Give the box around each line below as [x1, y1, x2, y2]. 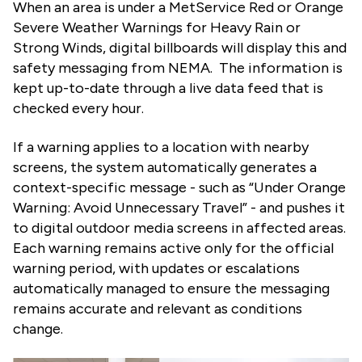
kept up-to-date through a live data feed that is [13, 78, 323, 97]
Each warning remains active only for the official [13, 238, 334, 257]
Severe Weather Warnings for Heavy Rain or [13, 18, 301, 36]
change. [13, 319, 63, 338]
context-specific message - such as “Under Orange [13, 178, 346, 196]
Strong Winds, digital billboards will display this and [13, 38, 347, 57]
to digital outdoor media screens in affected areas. [13, 218, 346, 237]
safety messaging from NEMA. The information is [13, 58, 343, 77]
